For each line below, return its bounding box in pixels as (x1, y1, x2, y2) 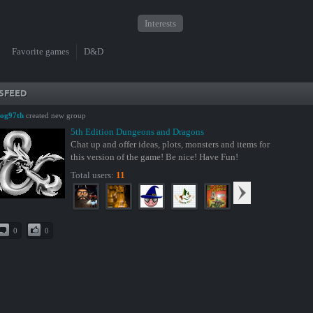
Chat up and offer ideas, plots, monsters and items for (70, 139, 270, 150)
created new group (23, 111, 86, 119)
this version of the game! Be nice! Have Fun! (70, 152, 238, 162)
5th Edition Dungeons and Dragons (70, 126, 204, 137)
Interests (144, 18, 176, 29)
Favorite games (11, 46, 69, 57)
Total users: (70, 170, 116, 180)
